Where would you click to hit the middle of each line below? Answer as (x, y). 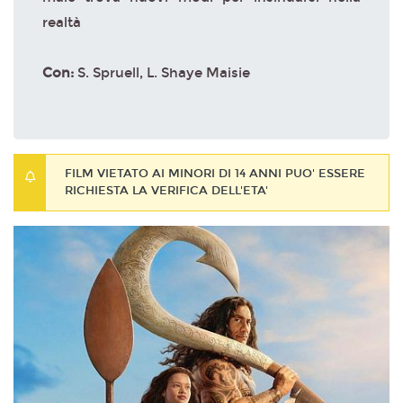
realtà (62, 22)
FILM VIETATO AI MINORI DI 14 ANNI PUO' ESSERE (215, 173)
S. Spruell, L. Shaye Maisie (164, 72)
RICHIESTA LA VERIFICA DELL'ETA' (166, 190)
